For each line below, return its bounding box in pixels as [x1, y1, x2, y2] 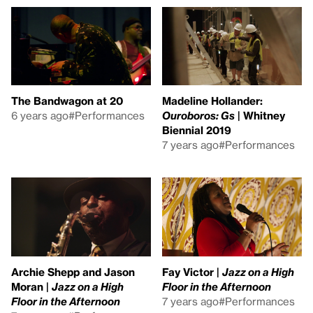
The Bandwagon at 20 [11, 94, 123, 107]
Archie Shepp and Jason [11, 265, 135, 278]
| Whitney [235, 109, 285, 122]
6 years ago [11, 109, 68, 122]
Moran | [11, 279, 52, 293]
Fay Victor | [162, 265, 222, 278]
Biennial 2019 [162, 124, 231, 136]
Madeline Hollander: [162, 94, 263, 107]
